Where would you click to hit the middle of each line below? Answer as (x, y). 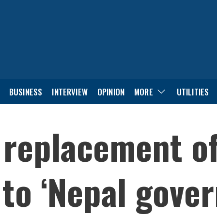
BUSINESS (26, 92)
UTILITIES (193, 92)
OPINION (111, 92)
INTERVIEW (70, 92)
